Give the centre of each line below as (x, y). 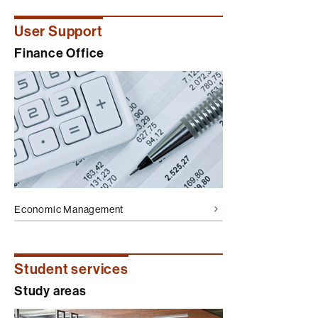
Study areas (50, 291)
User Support (59, 31)
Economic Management (69, 209)
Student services (71, 269)
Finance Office (60, 53)
